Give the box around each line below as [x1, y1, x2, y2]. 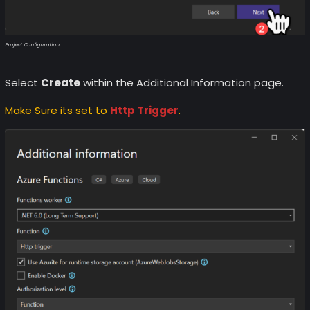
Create [40, 75, 80, 90]
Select [4, 75, 41, 90]
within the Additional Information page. [80, 75, 284, 90]
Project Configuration [4, 41, 60, 48]
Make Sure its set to [4, 102, 110, 118]
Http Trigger [109, 102, 179, 118]
